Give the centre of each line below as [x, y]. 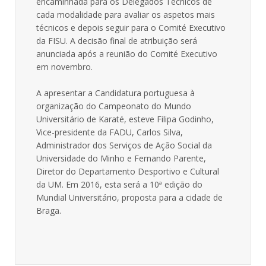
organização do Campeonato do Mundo [114, 106]
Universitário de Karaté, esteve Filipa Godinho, [125, 119]
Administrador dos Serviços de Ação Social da [124, 145]
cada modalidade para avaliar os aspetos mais [126, 15]
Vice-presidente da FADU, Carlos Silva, [110, 132]
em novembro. [64, 67]
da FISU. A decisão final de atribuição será [117, 41]
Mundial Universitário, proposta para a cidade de [129, 197]
